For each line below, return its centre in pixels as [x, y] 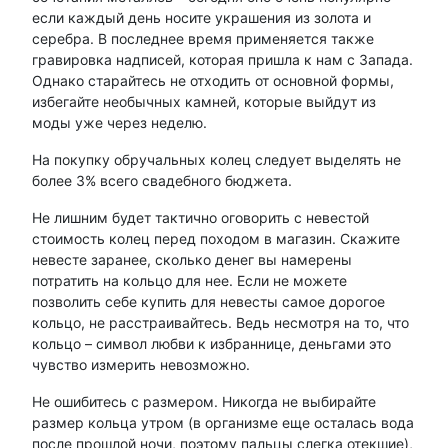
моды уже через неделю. [119, 122]
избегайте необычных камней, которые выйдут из [204, 101]
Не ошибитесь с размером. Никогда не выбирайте [204, 401]
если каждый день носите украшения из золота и [201, 17]
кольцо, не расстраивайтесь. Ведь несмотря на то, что [220, 322]
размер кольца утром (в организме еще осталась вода [223, 422]
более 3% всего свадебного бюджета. [162, 180]
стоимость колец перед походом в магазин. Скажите [216, 238]
